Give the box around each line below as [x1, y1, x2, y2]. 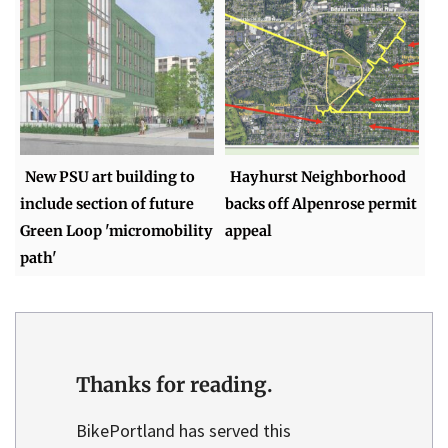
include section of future [20, 195, 195, 214]
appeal [225, 222, 273, 241]
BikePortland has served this [76, 418, 291, 442]
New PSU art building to [25, 168, 196, 187]
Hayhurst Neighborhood [230, 168, 407, 187]
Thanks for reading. [76, 371, 273, 397]
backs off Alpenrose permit [225, 195, 418, 214]
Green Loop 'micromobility [20, 222, 214, 241]
